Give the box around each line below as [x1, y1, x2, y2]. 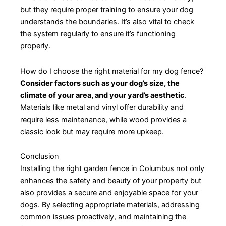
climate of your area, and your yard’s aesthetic [20, 90, 185, 100]
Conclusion [20, 152, 59, 161]
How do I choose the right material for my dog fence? [20, 66, 203, 76]
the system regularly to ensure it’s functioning [20, 29, 176, 39]
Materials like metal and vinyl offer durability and [20, 102, 184, 112]
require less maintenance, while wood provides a [20, 115, 187, 124]
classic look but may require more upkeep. [20, 127, 164, 136]
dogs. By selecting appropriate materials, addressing [20, 200, 200, 210]
